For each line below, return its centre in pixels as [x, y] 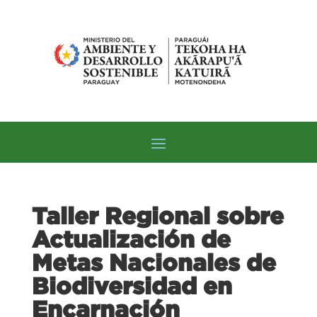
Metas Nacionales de [154, 262]
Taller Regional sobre [157, 215]
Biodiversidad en [132, 286]
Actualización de [131, 239]
